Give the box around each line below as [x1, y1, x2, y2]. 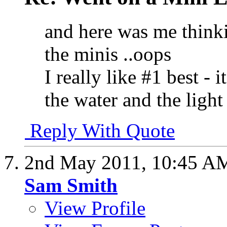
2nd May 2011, [24, 152, 152, 174]
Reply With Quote [25, 120, 175, 142]
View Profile [45, 197, 145, 219]
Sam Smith [24, 174, 118, 197]
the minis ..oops [45, 43, 171, 65]
